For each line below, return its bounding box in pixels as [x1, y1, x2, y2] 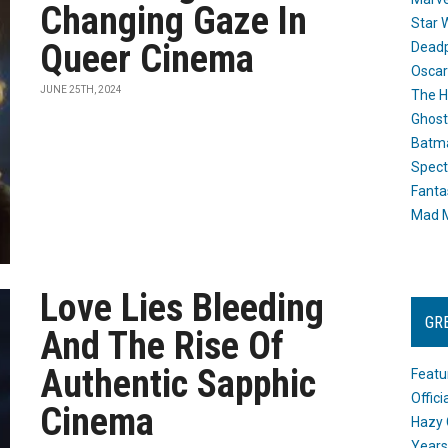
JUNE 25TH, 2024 [40, 84, 123, 95]
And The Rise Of [40, 324, 285, 368]
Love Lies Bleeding [40, 286, 325, 330]
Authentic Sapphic [40, 362, 317, 406]
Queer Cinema [40, 37, 255, 81]
